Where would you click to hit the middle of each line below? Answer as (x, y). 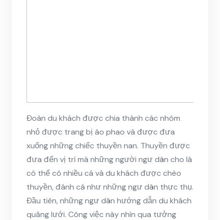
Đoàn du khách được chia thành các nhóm (103, 118)
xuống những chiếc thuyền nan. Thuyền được (108, 145)
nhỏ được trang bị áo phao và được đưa (101, 132)
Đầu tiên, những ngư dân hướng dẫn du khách (109, 200)
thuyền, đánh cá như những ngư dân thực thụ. (110, 187)
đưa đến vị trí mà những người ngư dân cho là (109, 159)
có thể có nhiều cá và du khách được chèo (104, 173)
